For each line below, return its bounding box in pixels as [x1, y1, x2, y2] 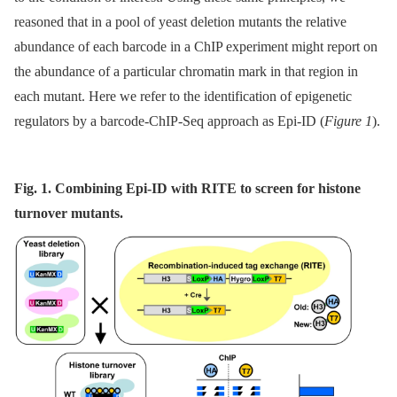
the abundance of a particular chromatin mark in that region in [14, 64, 358, 80]
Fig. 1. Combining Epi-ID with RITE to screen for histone [14, 181, 361, 197]
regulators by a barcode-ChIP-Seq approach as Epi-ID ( [14, 113, 324, 129]
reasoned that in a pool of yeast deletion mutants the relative [14, 14, 346, 30]
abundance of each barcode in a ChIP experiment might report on [14, 39, 378, 55]
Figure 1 [324, 113, 372, 129]
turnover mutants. [14, 206, 123, 222]
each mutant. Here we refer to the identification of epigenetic [14, 89, 352, 105]
